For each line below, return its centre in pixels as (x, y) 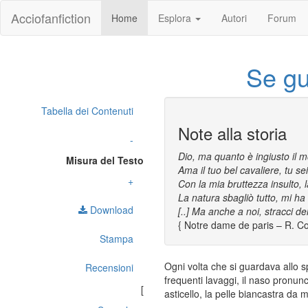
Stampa (117, 239)
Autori (234, 18)
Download (110, 210)
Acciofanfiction (51, 18)
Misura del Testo (105, 160)
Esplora (176, 18)
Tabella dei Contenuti (87, 111)
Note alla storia (232, 133)
